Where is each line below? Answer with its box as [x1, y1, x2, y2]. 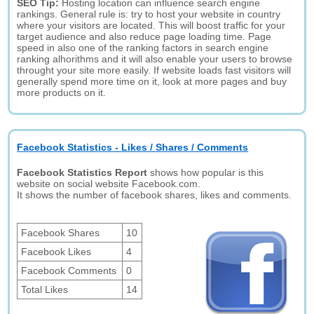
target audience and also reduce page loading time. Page [17, 31, 272, 42]
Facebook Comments [21, 265, 117, 276]
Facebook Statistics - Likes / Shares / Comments [17, 142, 249, 153]
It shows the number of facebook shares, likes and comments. [17, 189, 292, 200]
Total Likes [21, 284, 69, 295]
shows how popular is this [147, 167, 264, 178]
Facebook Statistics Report [17, 167, 148, 178]
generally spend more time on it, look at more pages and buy [17, 76, 287, 87]
